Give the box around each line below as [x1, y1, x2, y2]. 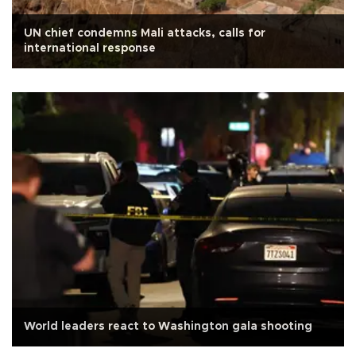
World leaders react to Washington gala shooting [24, 321, 312, 333]
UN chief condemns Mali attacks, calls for [24, 27, 265, 39]
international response [24, 42, 156, 54]
